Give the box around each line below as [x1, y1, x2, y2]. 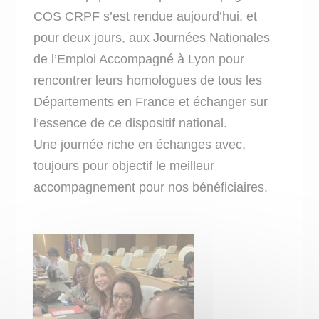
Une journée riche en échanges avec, [33, 137, 246, 152]
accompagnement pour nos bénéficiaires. [33, 180, 268, 194]
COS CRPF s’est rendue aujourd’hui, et [33, 9, 258, 23]
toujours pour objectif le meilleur [33, 159, 215, 173]
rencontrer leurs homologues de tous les [33, 73, 263, 88]
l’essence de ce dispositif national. [33, 116, 228, 130]
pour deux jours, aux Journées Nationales [33, 31, 271, 45]
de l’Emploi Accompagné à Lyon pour [33, 52, 245, 66]
